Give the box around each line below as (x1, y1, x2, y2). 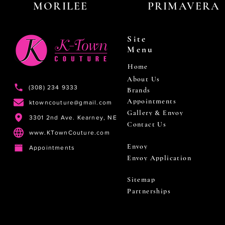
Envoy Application (127, 154, 192, 163)
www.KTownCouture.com (29, 129, 110, 137)
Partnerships (127, 187, 171, 196)
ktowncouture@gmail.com (29, 99, 113, 106)
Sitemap (127, 175, 156, 184)
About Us (127, 74, 160, 83)
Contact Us (127, 120, 167, 129)
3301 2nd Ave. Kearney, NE (29, 114, 117, 122)
